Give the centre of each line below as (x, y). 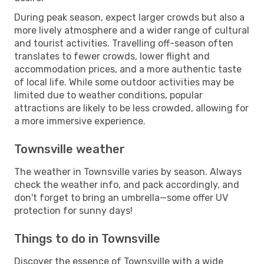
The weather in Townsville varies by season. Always (128, 171)
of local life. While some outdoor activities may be (124, 82)
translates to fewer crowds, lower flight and (112, 56)
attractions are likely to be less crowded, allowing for (131, 108)
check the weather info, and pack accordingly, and (127, 184)
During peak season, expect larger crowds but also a (129, 17)
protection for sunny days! (73, 210)
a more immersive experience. (80, 121)
